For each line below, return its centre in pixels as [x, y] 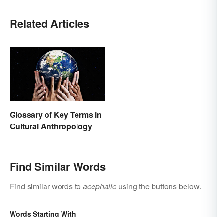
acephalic [100, 186]
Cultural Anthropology [51, 126]
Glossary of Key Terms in [56, 114]
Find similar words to [46, 186]
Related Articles [49, 23]
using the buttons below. [159, 186]
